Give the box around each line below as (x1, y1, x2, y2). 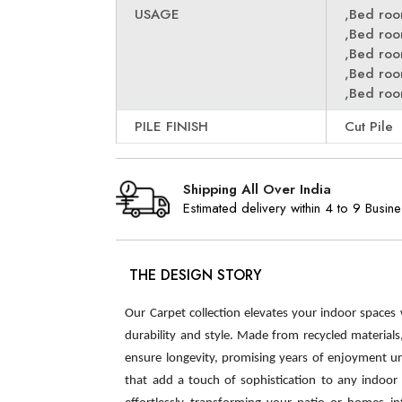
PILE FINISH (135, 117, 209, 136)
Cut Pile (345, 117, 394, 136)
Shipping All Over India (183, 179, 332, 199)
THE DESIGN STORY (129, 265, 263, 285)
